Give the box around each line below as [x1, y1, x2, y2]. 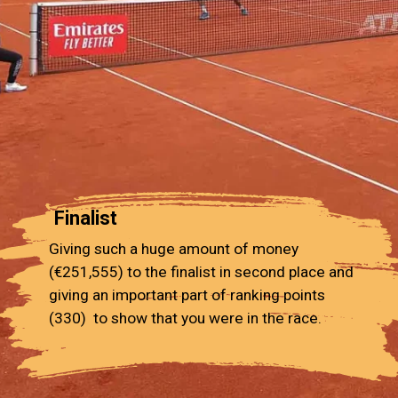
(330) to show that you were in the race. [49, 309, 322, 328]
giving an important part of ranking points [49, 286, 326, 305]
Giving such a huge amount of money [49, 240, 299, 259]
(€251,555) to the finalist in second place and [49, 263, 354, 282]
